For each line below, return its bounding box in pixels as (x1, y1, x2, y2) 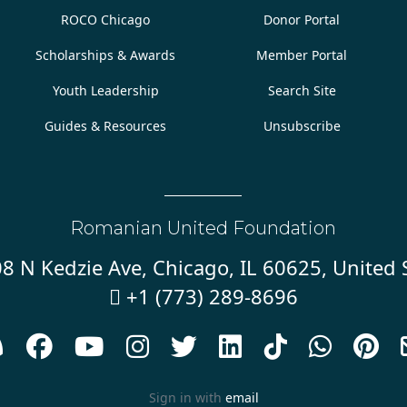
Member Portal (256, 46, 348, 64)
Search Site (267, 82, 336, 99)
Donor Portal (263, 11, 341, 28)
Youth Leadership (52, 82, 159, 99)
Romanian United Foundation (70, 217, 337, 239)
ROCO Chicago (61, 11, 151, 28)
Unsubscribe (263, 117, 341, 134)
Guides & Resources (45, 117, 167, 134)
